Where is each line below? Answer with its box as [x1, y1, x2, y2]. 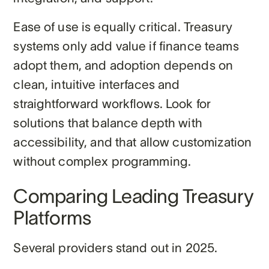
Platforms [13, 207, 91, 228]
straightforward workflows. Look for [13, 96, 211, 110]
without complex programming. [13, 154, 192, 168]
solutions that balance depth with [13, 115, 202, 130]
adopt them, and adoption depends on [13, 58, 234, 72]
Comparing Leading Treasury [13, 185, 254, 207]
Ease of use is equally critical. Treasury [13, 19, 232, 34]
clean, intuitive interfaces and [13, 77, 180, 91]
